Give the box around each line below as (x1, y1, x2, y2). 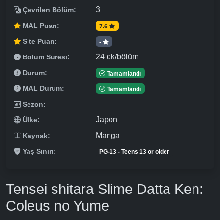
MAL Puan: (23, 22, 59, 30)
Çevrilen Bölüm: (23, 6, 76, 14)
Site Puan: (23, 37, 57, 46)
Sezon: (23, 100, 46, 109)
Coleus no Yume (6, 198, 109, 214)
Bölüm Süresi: (23, 53, 70, 61)
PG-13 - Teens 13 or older (99, 148, 170, 156)
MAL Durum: (23, 84, 64, 93)
